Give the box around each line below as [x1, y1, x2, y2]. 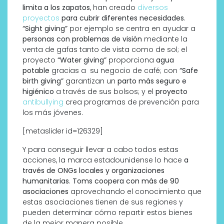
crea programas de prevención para [63, 97, 199, 107]
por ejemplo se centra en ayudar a [67, 23, 195, 34]
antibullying [22, 97, 63, 107]
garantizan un [63, 76, 117, 86]
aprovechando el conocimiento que [68, 186, 201, 197]
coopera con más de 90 [94, 176, 179, 186]
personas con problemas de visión [22, 34, 142, 44]
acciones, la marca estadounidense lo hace [22, 155, 184, 165]
